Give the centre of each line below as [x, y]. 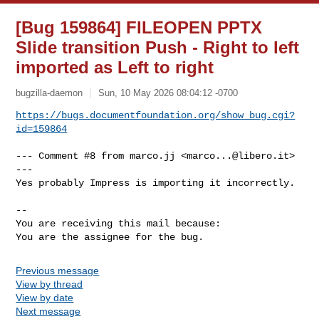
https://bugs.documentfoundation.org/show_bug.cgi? [156, 115]
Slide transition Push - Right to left [158, 47]
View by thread [49, 284]
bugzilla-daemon [49, 93]
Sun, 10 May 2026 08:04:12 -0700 [168, 93]
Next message [48, 311]
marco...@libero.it [238, 156]
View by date [45, 297]
